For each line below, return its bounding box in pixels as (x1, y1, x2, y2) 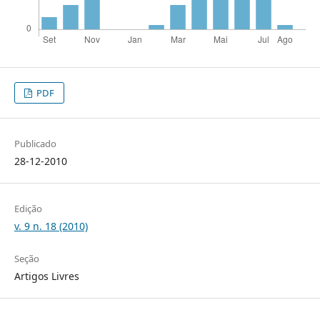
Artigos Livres (14, 269, 79, 284)
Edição (14, 202, 42, 216)
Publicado (14, 137, 56, 151)
